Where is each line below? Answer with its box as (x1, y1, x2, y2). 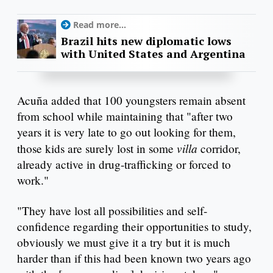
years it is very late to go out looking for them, (17, 124, 236, 140)
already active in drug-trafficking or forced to (17, 157, 231, 172)
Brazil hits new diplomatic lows (61, 34, 232, 49)
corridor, (197, 141, 241, 157)
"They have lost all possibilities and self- (17, 202, 207, 218)
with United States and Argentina (61, 46, 246, 62)
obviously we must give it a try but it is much (17, 234, 230, 250)
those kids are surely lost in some (17, 141, 177, 157)
